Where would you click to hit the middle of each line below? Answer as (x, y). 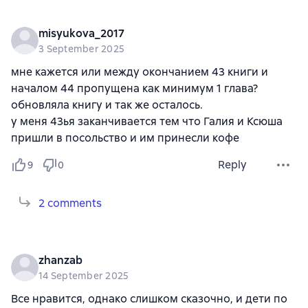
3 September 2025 (81, 48)
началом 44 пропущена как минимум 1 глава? (134, 88)
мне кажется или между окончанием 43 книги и (140, 71)
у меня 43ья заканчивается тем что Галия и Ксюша (147, 121)
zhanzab (60, 260)
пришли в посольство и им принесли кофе (125, 137)
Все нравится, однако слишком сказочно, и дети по (149, 298)
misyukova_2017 (81, 33)
